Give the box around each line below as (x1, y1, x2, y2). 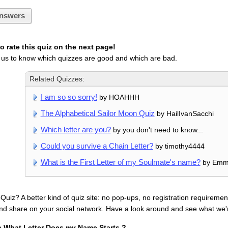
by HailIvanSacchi (154, 109, 214, 118)
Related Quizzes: (30, 75, 85, 83)
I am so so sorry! (40, 93, 97, 102)
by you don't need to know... (110, 126, 203, 134)
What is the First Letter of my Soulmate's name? (40, 158, 201, 167)
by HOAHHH (97, 93, 139, 102)
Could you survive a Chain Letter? (40, 141, 153, 151)
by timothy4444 (153, 142, 205, 151)
